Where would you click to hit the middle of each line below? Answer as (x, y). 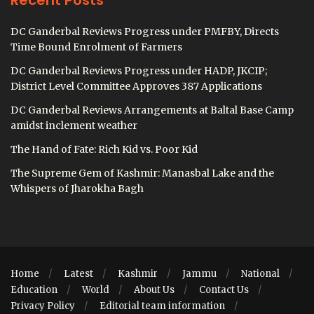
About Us (154, 290)
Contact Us (224, 290)
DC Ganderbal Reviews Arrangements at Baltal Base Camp (152, 110)
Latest (78, 274)
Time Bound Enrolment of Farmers (96, 47)
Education (34, 290)
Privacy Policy (43, 306)
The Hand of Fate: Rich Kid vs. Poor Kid (104, 150)
